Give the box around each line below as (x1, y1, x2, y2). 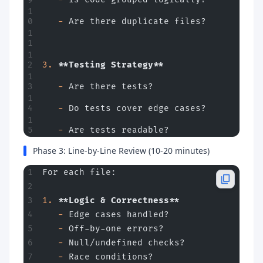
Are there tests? (63, 82, 153, 92)
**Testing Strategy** (53, 60, 164, 70)
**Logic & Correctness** (53, 195, 180, 205)
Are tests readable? (63, 125, 169, 135)
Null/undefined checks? (63, 238, 185, 248)
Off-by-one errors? (63, 224, 164, 234)
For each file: (42, 167, 116, 177)
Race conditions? (63, 252, 153, 262)
